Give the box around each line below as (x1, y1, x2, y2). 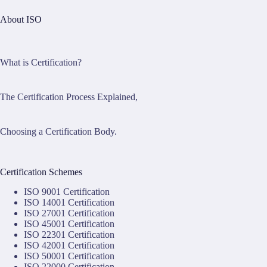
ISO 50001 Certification (24, 251, 114, 262)
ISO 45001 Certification (24, 219, 114, 229)
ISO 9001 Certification (24, 187, 110, 197)
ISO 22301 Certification (24, 229, 114, 240)
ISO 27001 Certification (24, 208, 114, 219)
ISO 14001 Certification (24, 197, 114, 208)
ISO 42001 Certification (24, 240, 114, 251)
